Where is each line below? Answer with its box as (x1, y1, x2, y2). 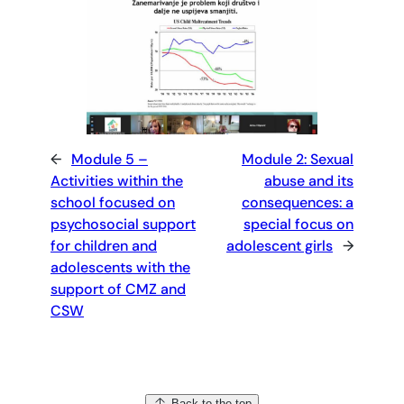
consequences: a (242, 193, 353, 213)
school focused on (50, 193, 175, 213)
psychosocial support (50, 215, 196, 234)
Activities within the (50, 171, 183, 191)
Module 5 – (71, 150, 148, 170)
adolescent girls (226, 236, 333, 256)
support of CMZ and (50, 280, 186, 299)
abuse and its (264, 171, 353, 191)
